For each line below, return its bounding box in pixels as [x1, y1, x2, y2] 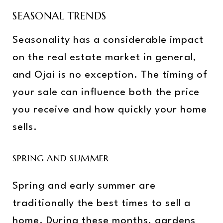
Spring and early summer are [12, 181, 156, 191]
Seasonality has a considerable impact [12, 35, 204, 45]
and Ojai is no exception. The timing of [12, 70, 208, 80]
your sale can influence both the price [12, 88, 200, 98]
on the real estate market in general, [12, 53, 197, 63]
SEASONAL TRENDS [12, 9, 107, 22]
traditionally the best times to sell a [12, 198, 191, 209]
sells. [12, 122, 37, 132]
